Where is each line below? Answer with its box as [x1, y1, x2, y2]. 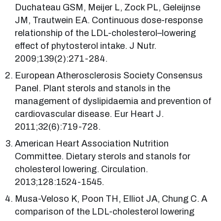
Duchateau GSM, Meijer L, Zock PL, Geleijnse [15, 2, 201, 12]
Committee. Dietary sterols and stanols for [15, 151, 191, 161]
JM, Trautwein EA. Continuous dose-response [15, 15, 203, 25]
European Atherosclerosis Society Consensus [15, 70, 203, 80]
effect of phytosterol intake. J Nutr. [15, 40, 157, 51]
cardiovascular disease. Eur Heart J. [15, 109, 164, 119]
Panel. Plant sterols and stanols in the [15, 83, 171, 93]
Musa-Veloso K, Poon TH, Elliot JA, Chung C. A [15, 193, 208, 204]
